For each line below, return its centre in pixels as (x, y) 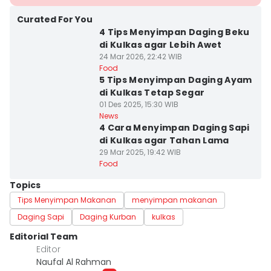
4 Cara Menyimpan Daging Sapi (174, 128)
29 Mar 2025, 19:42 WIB (140, 152)
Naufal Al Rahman (74, 262)
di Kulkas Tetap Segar (152, 93)
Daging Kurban (108, 217)
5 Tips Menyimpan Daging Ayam (175, 80)
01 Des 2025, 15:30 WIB (139, 104)
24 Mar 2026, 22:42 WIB (140, 57)
